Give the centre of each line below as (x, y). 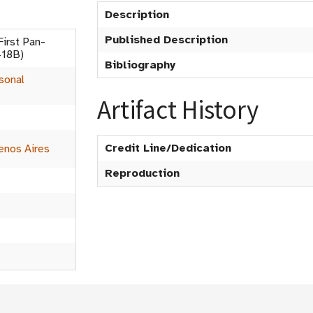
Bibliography (140, 65)
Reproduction (142, 173)
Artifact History (178, 110)
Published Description (166, 40)
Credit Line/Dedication (168, 148)
